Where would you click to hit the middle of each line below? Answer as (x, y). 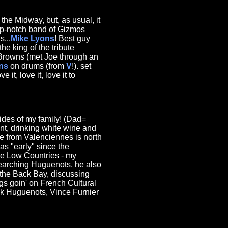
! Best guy (72, 39)
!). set (81, 66)
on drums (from (37, 66)
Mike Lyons (33, 39)
